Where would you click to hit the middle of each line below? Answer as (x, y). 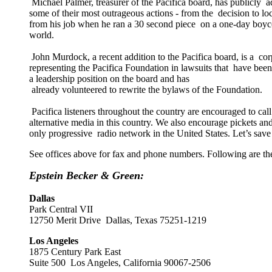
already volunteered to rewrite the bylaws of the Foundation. (146, 90)
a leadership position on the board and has (109, 79)
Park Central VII (63, 209)
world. (42, 35)
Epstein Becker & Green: (87, 175)
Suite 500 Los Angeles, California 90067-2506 (120, 263)
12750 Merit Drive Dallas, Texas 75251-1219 (118, 220)
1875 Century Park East (77, 252)
